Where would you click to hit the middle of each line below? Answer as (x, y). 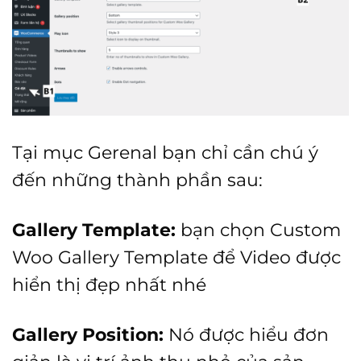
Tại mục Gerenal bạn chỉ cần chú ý (165, 153)
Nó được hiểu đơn (249, 335)
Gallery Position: (90, 335)
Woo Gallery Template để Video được (176, 257)
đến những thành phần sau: (137, 180)
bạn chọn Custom (258, 230)
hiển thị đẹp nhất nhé (109, 285)
